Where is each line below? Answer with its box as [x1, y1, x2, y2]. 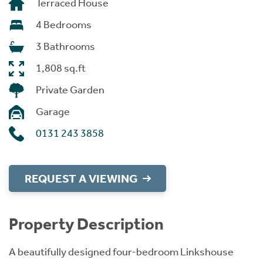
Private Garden [36, 83, 104, 96]
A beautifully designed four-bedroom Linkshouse [9, 245, 234, 258]
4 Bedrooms [36, 18, 92, 31]
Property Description [9, 214, 164, 234]
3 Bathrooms [36, 40, 95, 53]
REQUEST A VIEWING [25, 171, 137, 186]
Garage [36, 105, 70, 118]
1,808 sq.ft [36, 62, 86, 75]
